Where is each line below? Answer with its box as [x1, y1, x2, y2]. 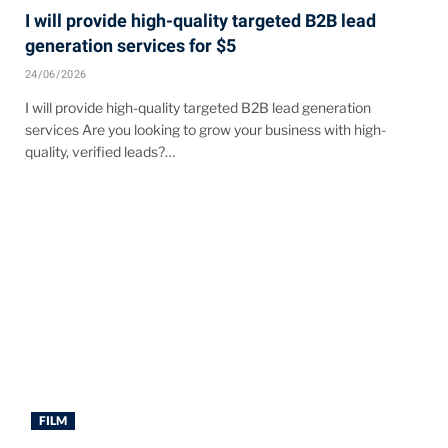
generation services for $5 [25, 34, 236, 56]
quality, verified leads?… [25, 142, 175, 160]
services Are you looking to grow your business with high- [25, 120, 386, 138]
